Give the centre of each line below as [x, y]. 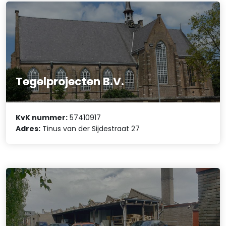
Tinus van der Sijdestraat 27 [90, 129]
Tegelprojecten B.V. [70, 81]
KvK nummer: [42, 118]
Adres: [28, 129]
